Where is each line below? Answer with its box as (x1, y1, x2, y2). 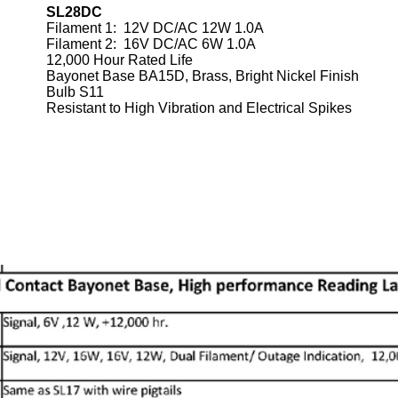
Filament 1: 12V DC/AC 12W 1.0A (46, 20, 264, 36)
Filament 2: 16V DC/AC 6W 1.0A (46, 36, 256, 52)
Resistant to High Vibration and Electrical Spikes (46, 100, 352, 115)
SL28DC (46, 4, 102, 20)
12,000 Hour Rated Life (46, 52, 193, 68)
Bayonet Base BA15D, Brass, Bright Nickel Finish (46, 68, 359, 84)
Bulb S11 (46, 84, 104, 99)
